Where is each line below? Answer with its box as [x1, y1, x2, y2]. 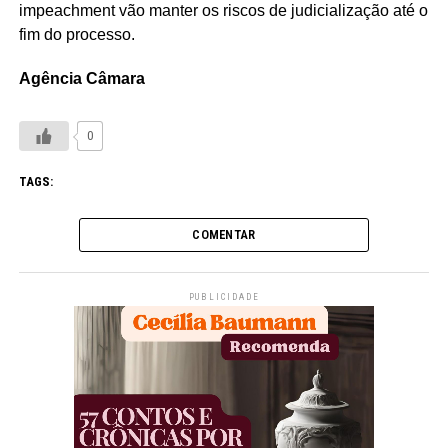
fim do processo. [18, 26, 135, 44]
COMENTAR [192, 227, 256, 243]
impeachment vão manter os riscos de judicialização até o [18, 2, 428, 20]
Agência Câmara [18, 70, 145, 88]
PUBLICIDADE [188, 292, 260, 303]
